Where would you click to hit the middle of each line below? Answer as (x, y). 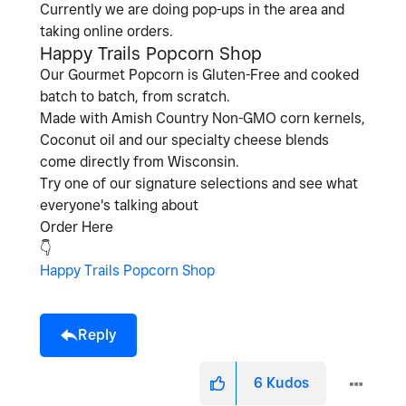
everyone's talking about (119, 205)
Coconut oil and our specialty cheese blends (184, 140)
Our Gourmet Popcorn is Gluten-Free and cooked (199, 74)
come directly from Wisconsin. (140, 161)
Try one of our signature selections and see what (199, 183)
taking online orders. (106, 31)
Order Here (77, 227)
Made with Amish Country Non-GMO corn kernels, (203, 118)
